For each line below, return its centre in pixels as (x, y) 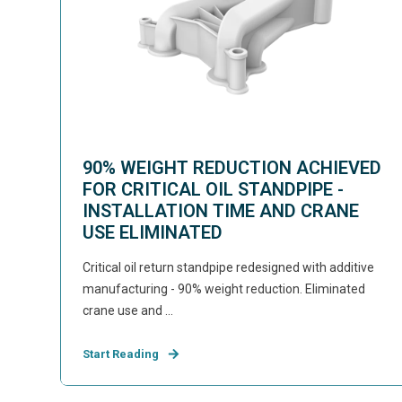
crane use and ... (128, 310)
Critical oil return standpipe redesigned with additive (229, 267)
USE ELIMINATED (153, 232)
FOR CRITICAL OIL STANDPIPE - (214, 189)
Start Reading (121, 354)
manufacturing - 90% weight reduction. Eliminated (224, 289)
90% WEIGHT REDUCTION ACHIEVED (232, 168)
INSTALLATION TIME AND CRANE (221, 211)
